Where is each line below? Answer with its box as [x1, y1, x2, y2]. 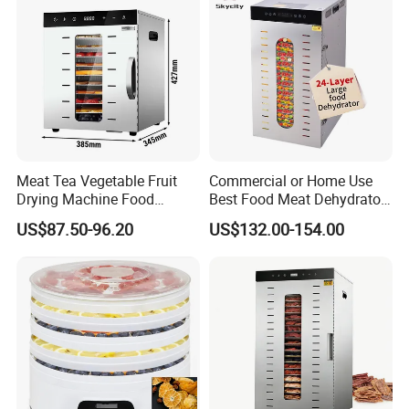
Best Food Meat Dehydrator [208, 189, 385, 210]
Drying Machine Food [16, 189, 155, 210]
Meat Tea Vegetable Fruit [16, 171, 178, 192]
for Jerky [208, 207, 266, 228]
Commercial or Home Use [208, 171, 372, 192]
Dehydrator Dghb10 [16, 207, 143, 228]
